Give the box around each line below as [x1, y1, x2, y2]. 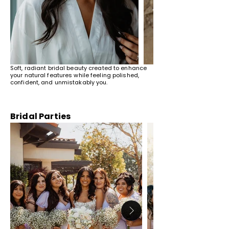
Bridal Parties [10, 110, 71, 122]
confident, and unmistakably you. [10, 78, 108, 86]
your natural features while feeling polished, [10, 71, 139, 79]
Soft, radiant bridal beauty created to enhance [10, 64, 147, 72]
